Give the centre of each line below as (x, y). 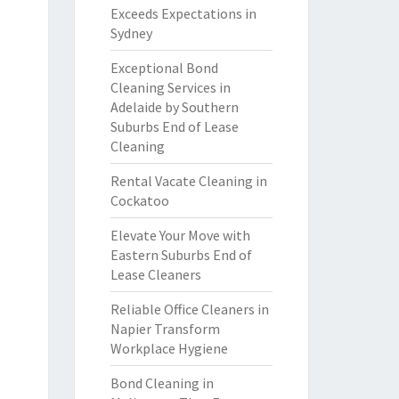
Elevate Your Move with (180, 235)
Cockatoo (139, 200)
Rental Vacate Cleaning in (188, 181)
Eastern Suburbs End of (181, 255)
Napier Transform (165, 329)
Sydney (131, 33)
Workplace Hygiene (169, 348)
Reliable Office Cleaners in (189, 309)
